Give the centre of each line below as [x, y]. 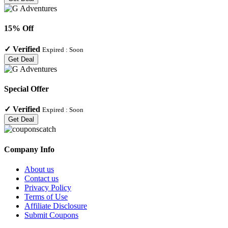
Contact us [41, 178]
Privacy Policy [48, 187]
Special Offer [26, 89]
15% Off [19, 28]
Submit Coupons [51, 215]
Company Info [29, 149]
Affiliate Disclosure [56, 206]
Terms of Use [46, 196]
